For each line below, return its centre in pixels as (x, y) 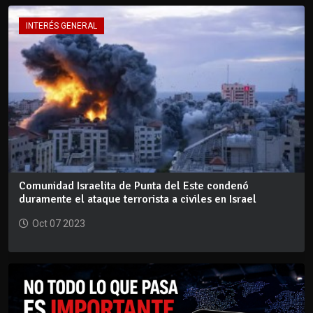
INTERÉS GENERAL (61, 26)
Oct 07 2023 (59, 223)
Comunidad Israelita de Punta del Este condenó (134, 185)
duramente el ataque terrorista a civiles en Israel (138, 199)
